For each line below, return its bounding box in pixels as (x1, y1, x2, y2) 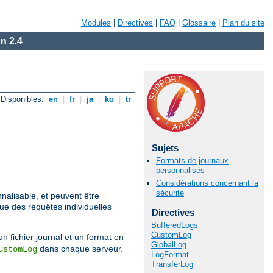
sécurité (156, 188, 184, 198)
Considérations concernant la (156, 179, 258, 188)
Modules (81, 18, 111, 27)
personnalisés (156, 166, 205, 175)
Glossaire (182, 18, 216, 27)
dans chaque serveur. (37, 244, 123, 254)
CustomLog (151, 230, 191, 239)
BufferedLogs (151, 220, 198, 230)
